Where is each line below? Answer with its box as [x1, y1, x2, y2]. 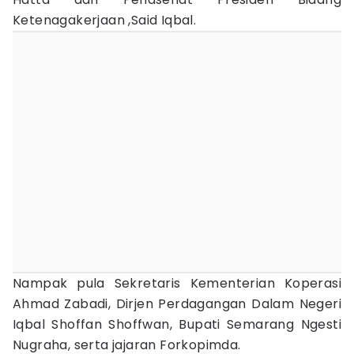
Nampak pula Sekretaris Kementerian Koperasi [13, 274, 341, 292]
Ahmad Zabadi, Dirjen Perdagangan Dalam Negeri [13, 295, 341, 313]
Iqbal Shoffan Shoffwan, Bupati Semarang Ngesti [13, 315, 341, 333]
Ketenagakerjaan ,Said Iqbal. [13, 11, 197, 29]
